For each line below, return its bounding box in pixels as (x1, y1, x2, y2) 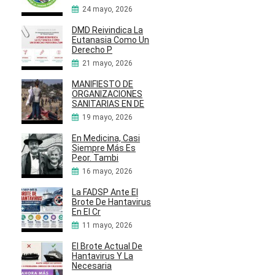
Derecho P (72, 45, 112, 55)
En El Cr (72, 207, 101, 217)
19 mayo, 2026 (82, 113, 133, 122)
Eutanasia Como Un (72, 35, 149, 45)
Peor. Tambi (72, 153, 118, 163)
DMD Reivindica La (72, 25, 143, 36)
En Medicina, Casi (72, 133, 140, 144)
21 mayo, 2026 (82, 59, 133, 68)
